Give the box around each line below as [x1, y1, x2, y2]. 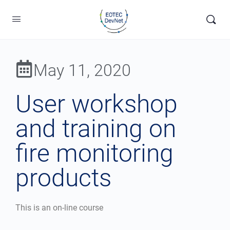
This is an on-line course [15, 203, 103, 213]
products [15, 163, 111, 193]
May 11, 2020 [33, 61, 131, 80]
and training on [15, 114, 176, 143]
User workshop [15, 89, 178, 119]
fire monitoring [15, 139, 174, 168]
